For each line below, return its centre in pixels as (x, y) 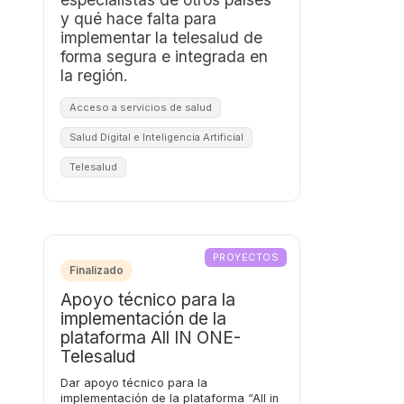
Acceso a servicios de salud (141, 107)
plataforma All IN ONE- (151, 338)
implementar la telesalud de (161, 37)
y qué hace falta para (138, 18)
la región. (94, 75)
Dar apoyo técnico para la (134, 383)
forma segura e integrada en (164, 56)
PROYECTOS (246, 257)
